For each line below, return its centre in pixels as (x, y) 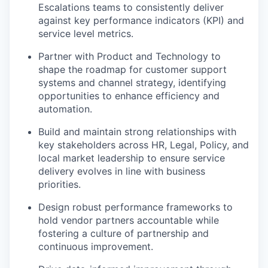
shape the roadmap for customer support (133, 69)
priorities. (60, 184)
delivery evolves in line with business (122, 171)
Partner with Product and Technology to (130, 56)
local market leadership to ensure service (132, 158)
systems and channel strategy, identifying (132, 82)
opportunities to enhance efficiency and (129, 95)
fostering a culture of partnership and (124, 233)
